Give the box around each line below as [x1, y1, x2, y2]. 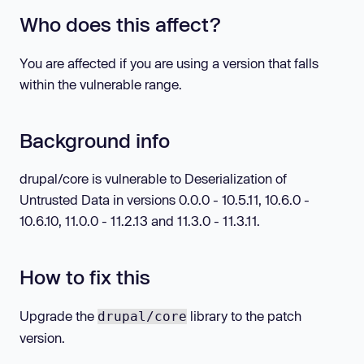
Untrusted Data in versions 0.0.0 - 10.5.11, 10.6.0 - [19, 192, 310, 208]
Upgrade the [19, 307, 97, 323]
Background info [19, 128, 170, 152]
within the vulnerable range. [19, 76, 182, 92]
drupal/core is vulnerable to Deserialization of [19, 171, 287, 187]
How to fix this [19, 265, 150, 289]
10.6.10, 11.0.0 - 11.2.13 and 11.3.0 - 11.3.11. [19, 213, 260, 229]
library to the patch [187, 307, 301, 323]
